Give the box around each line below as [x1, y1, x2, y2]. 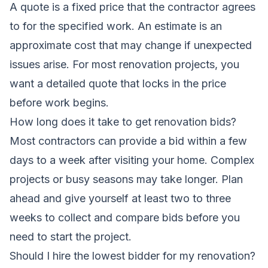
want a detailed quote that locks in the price [10, 77, 226, 90]
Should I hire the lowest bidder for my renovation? [10, 249, 255, 262]
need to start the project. [10, 230, 132, 243]
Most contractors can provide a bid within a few [10, 134, 247, 147]
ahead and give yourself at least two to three [10, 191, 231, 205]
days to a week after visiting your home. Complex [10, 153, 254, 166]
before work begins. [10, 96, 109, 109]
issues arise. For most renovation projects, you [10, 57, 239, 71]
